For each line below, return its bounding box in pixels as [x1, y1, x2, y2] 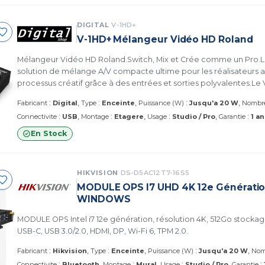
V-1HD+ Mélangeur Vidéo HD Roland [77, 33, 253, 45]
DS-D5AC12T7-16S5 [120, 168, 190, 177]
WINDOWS [77, 193, 131, 205]
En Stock [31, 128, 67, 138]
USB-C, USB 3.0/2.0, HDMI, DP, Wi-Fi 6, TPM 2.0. [17, 226, 188, 235]
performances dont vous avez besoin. [17, 90, 161, 99]
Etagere [114, 112, 144, 121]
